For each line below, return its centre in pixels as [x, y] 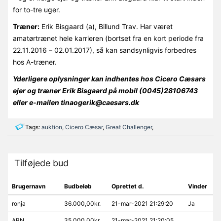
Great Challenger [129, 127]
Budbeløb [78, 186]
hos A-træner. [35, 62]
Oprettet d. [128, 186]
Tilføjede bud [41, 163]
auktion [52, 127]
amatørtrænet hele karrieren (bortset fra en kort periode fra [108, 38]
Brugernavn [28, 186]
